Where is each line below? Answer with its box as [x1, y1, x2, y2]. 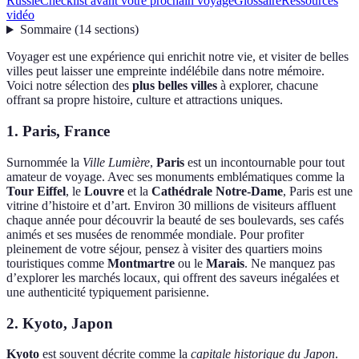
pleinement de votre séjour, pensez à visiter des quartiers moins [6, 241, 322, 256]
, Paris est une [283, 184, 353, 198]
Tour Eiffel [6, 184, 66, 198]
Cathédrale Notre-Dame [151, 184, 283, 198]
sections [94, 22, 135, 37]
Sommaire [19, 22, 71, 37]
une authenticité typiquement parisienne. [6, 284, 209, 299]
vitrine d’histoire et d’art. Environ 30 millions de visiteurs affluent [6, 198, 336, 212]
